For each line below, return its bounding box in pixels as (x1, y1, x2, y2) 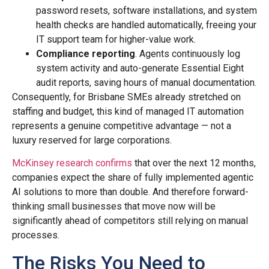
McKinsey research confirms (12, 157, 132, 169)
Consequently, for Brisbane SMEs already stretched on (12, 91, 241, 103)
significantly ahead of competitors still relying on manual (12, 215, 248, 227)
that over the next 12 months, (132, 157, 256, 169)
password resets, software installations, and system (36, 4, 257, 16)
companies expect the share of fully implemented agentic (12, 172, 253, 184)
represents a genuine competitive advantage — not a (12, 119, 231, 131)
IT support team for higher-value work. (36, 33, 196, 45)
